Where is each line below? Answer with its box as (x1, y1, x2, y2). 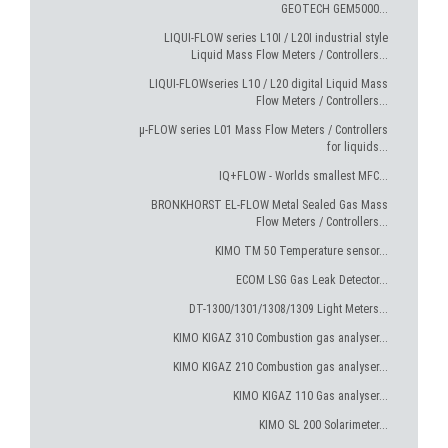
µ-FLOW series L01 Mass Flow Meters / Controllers (139, 123, 388, 137)
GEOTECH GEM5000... (281, 2, 388, 16)
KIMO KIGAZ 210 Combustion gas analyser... (173, 360, 388, 374)
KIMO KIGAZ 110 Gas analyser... (233, 389, 388, 403)
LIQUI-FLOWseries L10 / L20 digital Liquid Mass (149, 77, 388, 91)
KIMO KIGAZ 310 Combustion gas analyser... (173, 331, 388, 345)
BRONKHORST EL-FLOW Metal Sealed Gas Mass (151, 198, 388, 212)
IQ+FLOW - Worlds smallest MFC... (219, 169, 388, 183)
